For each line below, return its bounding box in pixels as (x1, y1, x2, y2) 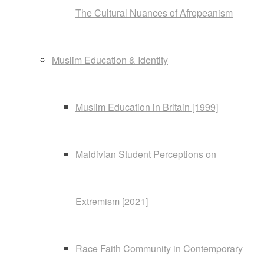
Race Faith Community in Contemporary (75, 242, 243, 255)
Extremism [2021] (75, 194, 148, 208)
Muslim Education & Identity (52, 53, 168, 67)
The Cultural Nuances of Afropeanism (75, 6, 233, 19)
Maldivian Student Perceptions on (75, 147, 216, 161)
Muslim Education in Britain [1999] (75, 100, 218, 114)
